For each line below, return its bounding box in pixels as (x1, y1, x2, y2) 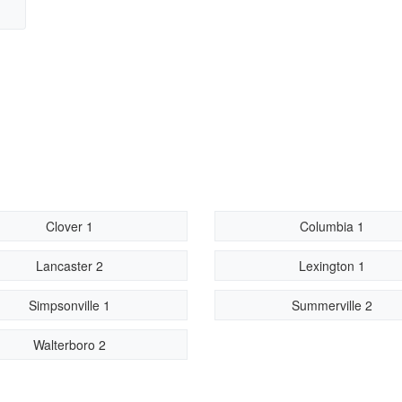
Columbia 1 (300, 217, 365, 235)
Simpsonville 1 (29, 296, 111, 314)
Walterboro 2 (33, 336, 107, 354)
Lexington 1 (299, 257, 366, 275)
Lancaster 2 (36, 257, 104, 275)
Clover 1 (46, 217, 94, 235)
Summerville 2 (292, 296, 373, 314)
